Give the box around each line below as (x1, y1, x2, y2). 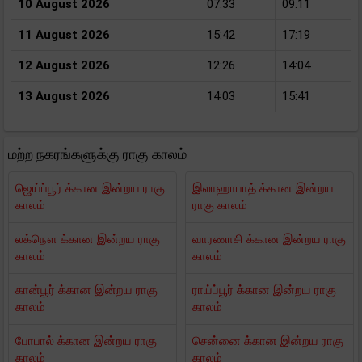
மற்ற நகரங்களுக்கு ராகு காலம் (8, 145, 187, 162)
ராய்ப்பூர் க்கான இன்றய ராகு (192, 283, 336, 297)
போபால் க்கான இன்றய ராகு (15, 334, 157, 348)
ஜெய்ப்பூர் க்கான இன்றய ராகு (15, 181, 165, 196)
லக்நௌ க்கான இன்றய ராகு (15, 232, 160, 246)
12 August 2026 (18, 58, 110, 73)
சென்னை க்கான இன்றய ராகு (192, 334, 343, 348)
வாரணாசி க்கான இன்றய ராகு (192, 232, 346, 246)
